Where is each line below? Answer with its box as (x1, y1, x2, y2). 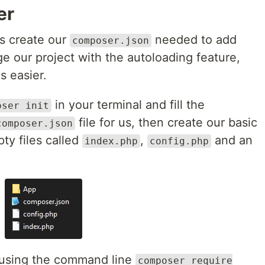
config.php (150, 135, 209, 147)
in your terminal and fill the (51, 98, 205, 112)
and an (211, 133, 253, 147)
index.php (85, 135, 138, 147)
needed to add (151, 33, 237, 47)
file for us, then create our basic (75, 115, 257, 130)
